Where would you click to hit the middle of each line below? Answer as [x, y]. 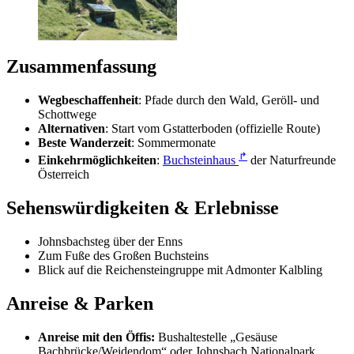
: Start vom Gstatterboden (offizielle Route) [213, 128]
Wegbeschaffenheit [88, 100]
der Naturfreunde [292, 160]
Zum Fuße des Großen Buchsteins [123, 255]
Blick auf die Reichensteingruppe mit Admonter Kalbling [180, 269]
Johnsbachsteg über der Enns [110, 241]
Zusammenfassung [81, 66]
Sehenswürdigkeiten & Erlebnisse [143, 207]
